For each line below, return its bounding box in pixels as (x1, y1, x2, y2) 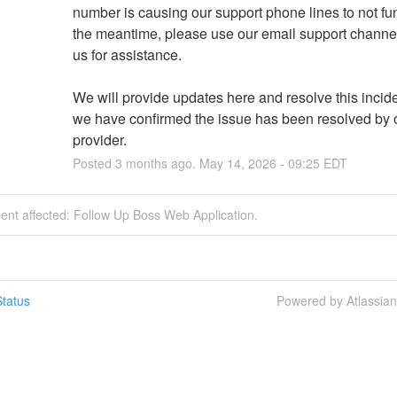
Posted (72, 153, 115, 172)
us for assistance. (72, 43, 182, 65)
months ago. (121, 153, 199, 172)
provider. (72, 128, 127, 150)
